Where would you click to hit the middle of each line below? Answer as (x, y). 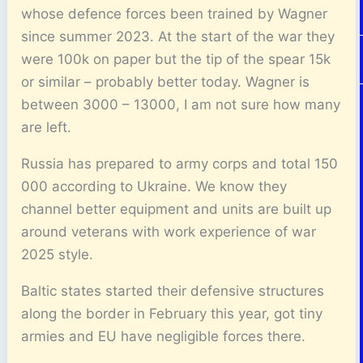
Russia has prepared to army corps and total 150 (180, 163)
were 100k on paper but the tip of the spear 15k (176, 59)
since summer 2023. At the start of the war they (178, 36)
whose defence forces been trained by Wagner (175, 13)
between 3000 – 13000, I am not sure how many (181, 104)
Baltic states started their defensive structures (173, 290)
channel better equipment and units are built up (177, 209)
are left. (47, 127)
